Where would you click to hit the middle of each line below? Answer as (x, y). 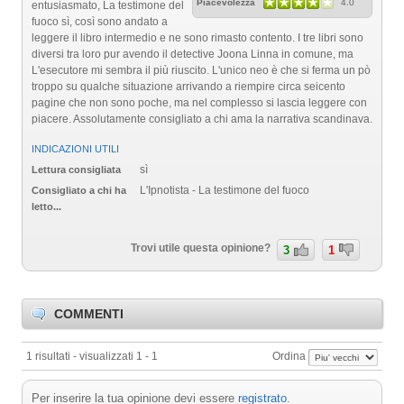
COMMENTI (89, 314)
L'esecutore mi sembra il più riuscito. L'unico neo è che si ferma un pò (201, 70)
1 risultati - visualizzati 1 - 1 (92, 356)
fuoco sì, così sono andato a (100, 22)
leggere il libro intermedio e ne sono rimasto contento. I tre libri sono (197, 38)
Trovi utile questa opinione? (202, 248)
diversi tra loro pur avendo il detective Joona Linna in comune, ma (193, 54)
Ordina (290, 356)
